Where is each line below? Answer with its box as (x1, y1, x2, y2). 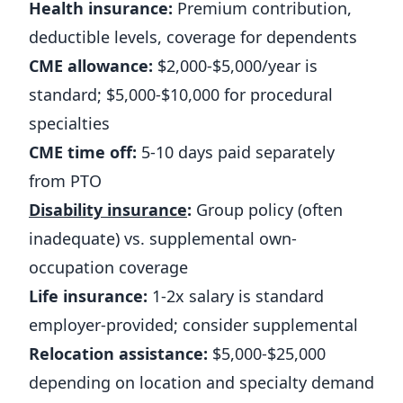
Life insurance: (29, 285, 148, 307)
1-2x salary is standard (148, 285, 324, 307)
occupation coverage (29, 256, 188, 278)
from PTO (29, 170, 102, 192)
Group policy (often (192, 199, 343, 220)
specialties (29, 112, 110, 134)
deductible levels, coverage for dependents (29, 26, 357, 48)
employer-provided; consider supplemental (29, 314, 358, 336)
